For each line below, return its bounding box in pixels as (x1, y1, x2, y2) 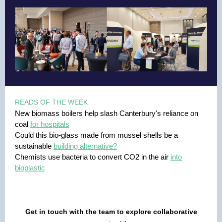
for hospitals (30, 120, 69, 128)
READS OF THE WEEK (15, 98, 88, 106)
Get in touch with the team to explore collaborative (25, 208, 197, 216)
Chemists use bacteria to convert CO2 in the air (15, 153, 170, 161)
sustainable (15, 142, 54, 150)
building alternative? (54, 142, 117, 150)
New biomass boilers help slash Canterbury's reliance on (15, 109, 198, 117)
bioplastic (15, 164, 45, 172)
